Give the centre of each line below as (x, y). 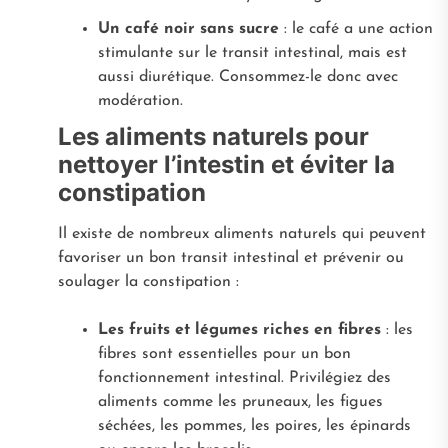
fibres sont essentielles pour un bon (224, 353)
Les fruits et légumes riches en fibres (239, 329)
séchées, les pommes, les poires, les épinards (254, 425)
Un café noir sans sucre (188, 28)
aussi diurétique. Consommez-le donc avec (247, 76)
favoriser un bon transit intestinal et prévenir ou (230, 257)
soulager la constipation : (148, 281)
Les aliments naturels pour (213, 136)
